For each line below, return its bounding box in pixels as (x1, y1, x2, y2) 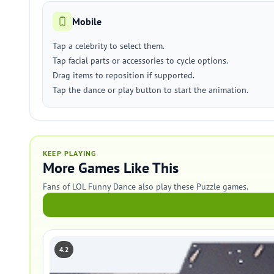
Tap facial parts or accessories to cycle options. (53, 55, 228, 66)
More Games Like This (43, 158, 179, 177)
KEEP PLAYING (43, 149, 97, 158)
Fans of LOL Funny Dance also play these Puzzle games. (43, 181, 248, 192)
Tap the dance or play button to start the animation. (53, 84, 248, 95)
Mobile (72, 15, 102, 28)
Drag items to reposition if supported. (53, 70, 194, 81)
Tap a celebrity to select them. (53, 40, 165, 51)
